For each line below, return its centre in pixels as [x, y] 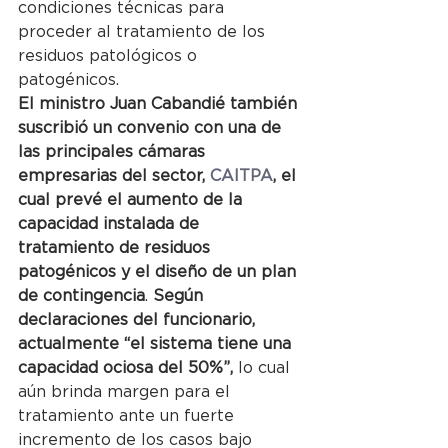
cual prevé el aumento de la [132, 199]
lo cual [264, 367]
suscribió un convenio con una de [152, 127]
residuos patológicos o [110, 55]
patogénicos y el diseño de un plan [159, 271]
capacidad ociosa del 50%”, [125, 367]
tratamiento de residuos [116, 247]
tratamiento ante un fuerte [128, 415]
